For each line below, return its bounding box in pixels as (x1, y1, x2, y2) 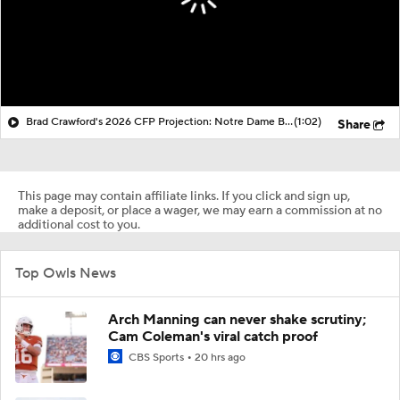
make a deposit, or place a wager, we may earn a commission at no (18, 202, 382, 219)
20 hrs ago (195, 350, 246, 364)
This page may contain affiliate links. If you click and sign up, (18, 187, 350, 204)
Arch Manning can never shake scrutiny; (108, 310, 366, 329)
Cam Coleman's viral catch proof (108, 327, 318, 346)
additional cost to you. (18, 216, 140, 233)
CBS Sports (126, 350, 187, 364)
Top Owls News (15, 263, 116, 282)
